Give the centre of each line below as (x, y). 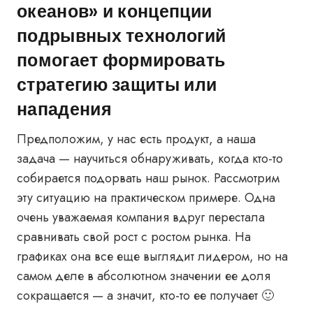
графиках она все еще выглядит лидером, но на (152, 256)
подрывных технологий (122, 35)
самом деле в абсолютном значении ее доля (144, 276)
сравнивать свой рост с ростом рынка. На (134, 237)
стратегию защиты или (117, 84)
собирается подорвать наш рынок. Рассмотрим (148, 178)
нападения (64, 108)
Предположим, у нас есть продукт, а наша (136, 139)
